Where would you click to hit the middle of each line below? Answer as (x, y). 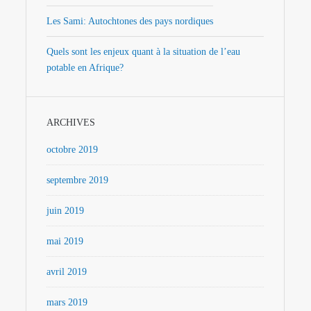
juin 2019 (66, 210)
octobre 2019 (73, 149)
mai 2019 (65, 241)
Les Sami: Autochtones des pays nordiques (130, 21)
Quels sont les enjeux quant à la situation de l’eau (144, 51)
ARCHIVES (71, 122)
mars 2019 (67, 302)
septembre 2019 (78, 180)
